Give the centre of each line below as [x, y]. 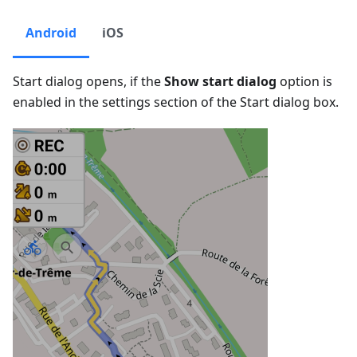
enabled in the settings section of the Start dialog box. [176, 102]
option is [304, 81]
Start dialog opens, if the [88, 81]
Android [51, 33]
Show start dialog [220, 81]
